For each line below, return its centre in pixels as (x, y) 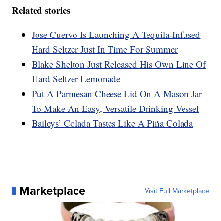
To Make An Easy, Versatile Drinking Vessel (115, 108)
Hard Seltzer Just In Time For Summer (105, 49)
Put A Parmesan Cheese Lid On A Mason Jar (117, 93)
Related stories (41, 10)
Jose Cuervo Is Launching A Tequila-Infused (116, 34)
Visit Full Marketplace (177, 191)
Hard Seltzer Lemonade (76, 78)
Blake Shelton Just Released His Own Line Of (119, 64)
